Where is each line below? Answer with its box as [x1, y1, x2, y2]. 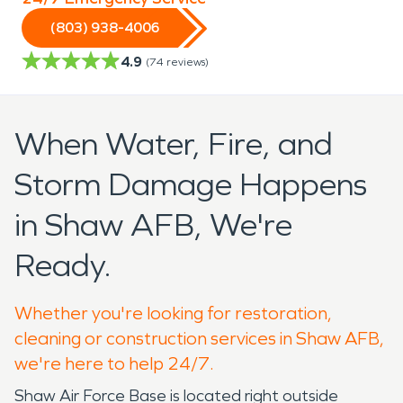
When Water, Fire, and [14, 124, 333, 164]
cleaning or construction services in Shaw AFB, [14, 327, 384, 349]
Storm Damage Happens [14, 165, 367, 204]
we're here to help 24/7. [14, 352, 214, 374]
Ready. [14, 246, 112, 285]
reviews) [166, 55, 209, 68]
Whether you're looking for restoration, [14, 301, 332, 324]
